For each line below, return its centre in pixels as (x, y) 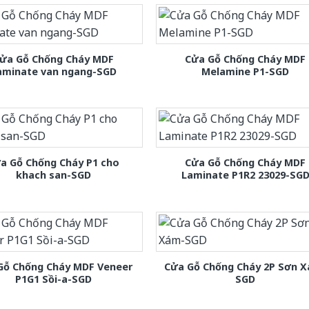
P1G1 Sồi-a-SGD (53, 279)
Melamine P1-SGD (246, 72)
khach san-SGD (53, 175)
